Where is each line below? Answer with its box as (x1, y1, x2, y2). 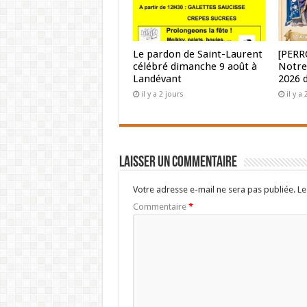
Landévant (132, 73, 182, 86)
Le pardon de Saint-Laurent (132, 48, 262, 61)
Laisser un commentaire (119, 155, 237, 171)
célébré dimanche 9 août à (132, 60, 257, 73)
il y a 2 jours (140, 90, 184, 99)
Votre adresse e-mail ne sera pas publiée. (132, 184, 295, 195)
